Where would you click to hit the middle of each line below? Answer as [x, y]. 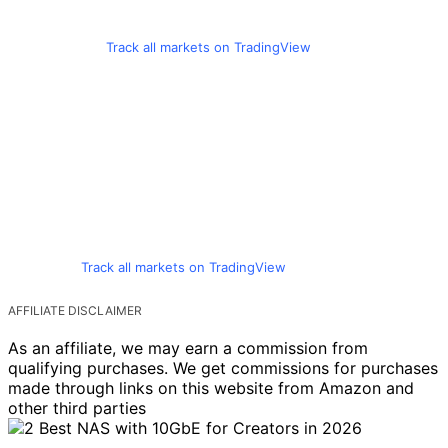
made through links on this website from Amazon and [211, 387]
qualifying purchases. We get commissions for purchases [223, 367]
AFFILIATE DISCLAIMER [75, 310]
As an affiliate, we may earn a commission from [188, 347]
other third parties [77, 407]
